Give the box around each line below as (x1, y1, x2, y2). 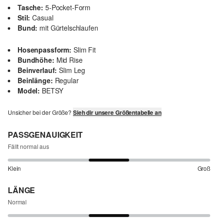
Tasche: (18, 2, 43, 12)
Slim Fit (73, 44, 96, 54)
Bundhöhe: (18, 54, 54, 65)
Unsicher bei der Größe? (8, 108, 73, 116)
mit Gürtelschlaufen (39, 22, 98, 33)
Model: (18, 85, 40, 95)
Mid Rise (56, 54, 83, 65)
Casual (32, 12, 54, 22)
